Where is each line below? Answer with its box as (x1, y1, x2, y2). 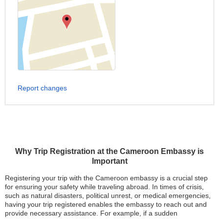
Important (91, 156, 128, 165)
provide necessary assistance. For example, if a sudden (5, 209, 177, 217)
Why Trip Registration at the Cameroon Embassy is (15, 147, 204, 155)
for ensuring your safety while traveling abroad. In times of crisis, (5, 182, 204, 191)
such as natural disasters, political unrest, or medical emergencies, (5, 191, 211, 199)
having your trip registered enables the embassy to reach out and (5, 200, 207, 208)
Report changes (18, 84, 67, 92)
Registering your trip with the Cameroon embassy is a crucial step (5, 174, 208, 182)
